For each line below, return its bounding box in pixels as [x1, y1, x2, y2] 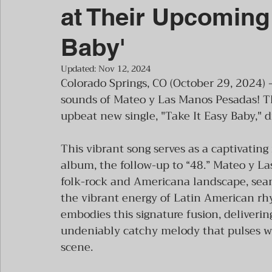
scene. [61, 237, 93, 257]
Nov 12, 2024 [98, 61, 151, 76]
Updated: [61, 61, 98, 76]
